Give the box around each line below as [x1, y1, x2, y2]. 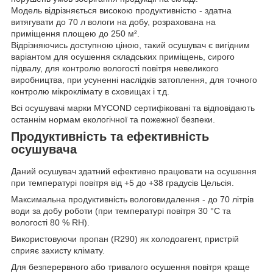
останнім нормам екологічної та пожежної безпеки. [11, 115, 215, 125]
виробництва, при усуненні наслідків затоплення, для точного [11, 75, 257, 85]
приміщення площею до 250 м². [11, 29, 140, 39]
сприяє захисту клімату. [11, 246, 105, 256]
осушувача [11, 143, 77, 157]
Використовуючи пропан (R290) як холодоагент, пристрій [11, 234, 239, 244]
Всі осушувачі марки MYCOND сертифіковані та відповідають [11, 103, 255, 113]
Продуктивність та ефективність [11, 130, 209, 144]
